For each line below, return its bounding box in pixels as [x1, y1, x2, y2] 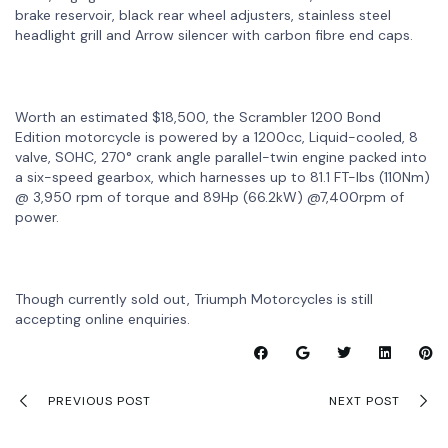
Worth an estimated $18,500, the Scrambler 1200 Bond [15, 107, 381, 126]
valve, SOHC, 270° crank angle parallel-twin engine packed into [15, 147, 427, 166]
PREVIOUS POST [48, 393, 151, 410]
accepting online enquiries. [15, 309, 190, 328]
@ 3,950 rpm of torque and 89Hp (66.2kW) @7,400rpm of [15, 187, 404, 206]
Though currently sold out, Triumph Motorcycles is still [15, 289, 373, 308]
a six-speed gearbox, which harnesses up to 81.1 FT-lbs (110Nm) [15, 167, 430, 186]
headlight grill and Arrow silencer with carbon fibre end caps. [15, 25, 413, 44]
